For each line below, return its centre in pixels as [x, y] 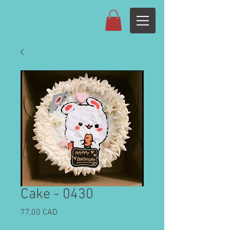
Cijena [68, 212]
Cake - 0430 [57, 194]
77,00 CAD [39, 212]
